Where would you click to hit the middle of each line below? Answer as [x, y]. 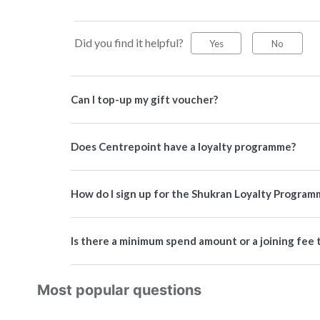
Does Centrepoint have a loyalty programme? [183, 146]
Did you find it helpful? [129, 42]
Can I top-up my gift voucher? [144, 99]
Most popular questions [119, 290]
